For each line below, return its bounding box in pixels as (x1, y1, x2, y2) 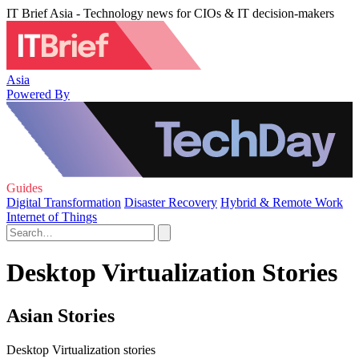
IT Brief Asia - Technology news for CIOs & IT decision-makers (6, 6, 334, 20)
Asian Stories (6, 305, 115, 326)
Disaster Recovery (124, 196, 217, 209)
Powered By (6, 87, 70, 101)
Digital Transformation (6, 196, 121, 209)
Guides (6, 181, 42, 195)
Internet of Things (6, 210, 97, 224)
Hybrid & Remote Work (220, 196, 343, 209)
